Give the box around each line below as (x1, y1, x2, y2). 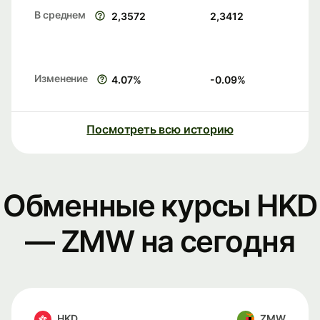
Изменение (34, 72, 89, 85)
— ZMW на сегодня (25, 223, 295, 260)
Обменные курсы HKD (2, 187, 318, 224)
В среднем (34, 9, 86, 21)
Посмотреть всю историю (86, 122, 234, 137)
